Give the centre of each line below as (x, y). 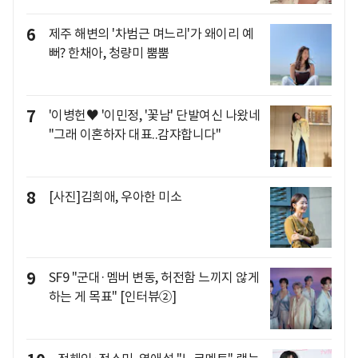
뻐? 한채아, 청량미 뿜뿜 (109, 53)
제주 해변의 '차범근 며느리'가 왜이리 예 (151, 34)
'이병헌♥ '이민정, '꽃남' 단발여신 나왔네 (154, 115)
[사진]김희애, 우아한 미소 (115, 196)
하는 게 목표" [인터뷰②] (112, 297)
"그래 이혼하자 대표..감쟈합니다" (134, 134)
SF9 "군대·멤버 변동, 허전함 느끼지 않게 (153, 278)
